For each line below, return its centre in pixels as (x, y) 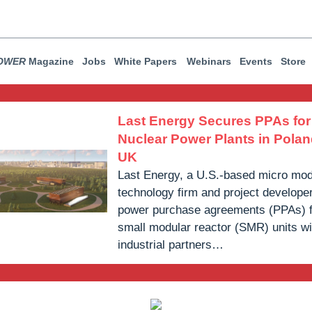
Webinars (209, 61)
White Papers (146, 61)
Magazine (50, 61)
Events (256, 61)
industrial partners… (171, 245)
